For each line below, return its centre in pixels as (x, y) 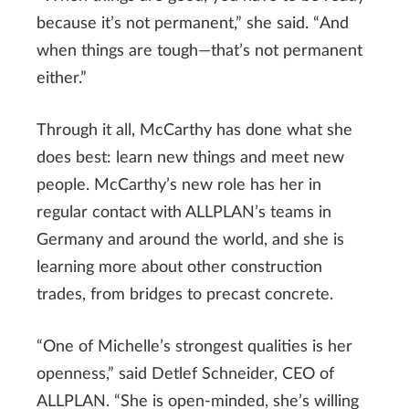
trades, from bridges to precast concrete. (185, 294)
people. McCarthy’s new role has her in (179, 185)
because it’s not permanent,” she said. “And (193, 23)
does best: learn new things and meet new (190, 157)
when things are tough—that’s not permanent (199, 51)
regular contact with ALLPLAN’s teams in (184, 212)
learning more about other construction (179, 267)
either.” (62, 78)
